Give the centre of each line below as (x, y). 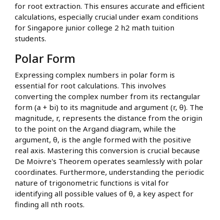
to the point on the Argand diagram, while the (95, 129)
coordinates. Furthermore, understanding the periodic (110, 172)
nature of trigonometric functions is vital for (92, 183)
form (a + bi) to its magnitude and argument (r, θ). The (109, 107)
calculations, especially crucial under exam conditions (107, 17)
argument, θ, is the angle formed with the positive (103, 140)
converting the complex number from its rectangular (108, 96)
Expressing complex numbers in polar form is (95, 75)
